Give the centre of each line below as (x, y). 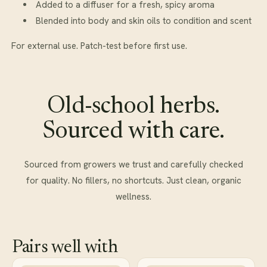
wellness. (133, 197)
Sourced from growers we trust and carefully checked (133, 164)
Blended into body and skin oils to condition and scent (144, 21)
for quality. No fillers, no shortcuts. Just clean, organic (133, 181)
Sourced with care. (133, 132)
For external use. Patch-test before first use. (99, 46)
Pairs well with (65, 248)
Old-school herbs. (133, 107)
